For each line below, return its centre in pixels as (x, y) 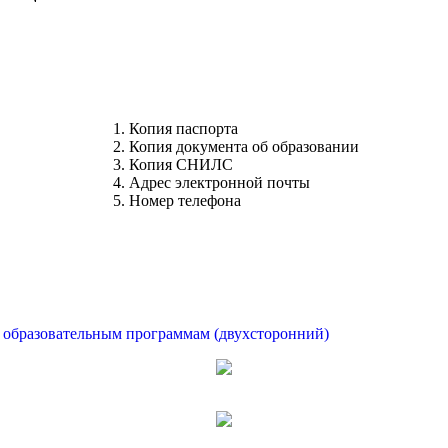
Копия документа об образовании (244, 147)
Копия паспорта (183, 129)
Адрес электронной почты (219, 183)
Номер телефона (185, 201)
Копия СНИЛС (181, 165)
